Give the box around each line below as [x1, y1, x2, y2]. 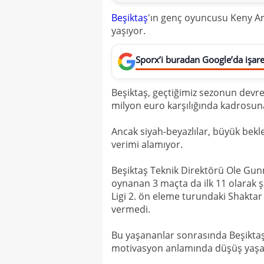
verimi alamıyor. [111, 138, 183, 151]
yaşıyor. [111, 24, 146, 37]
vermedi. [111, 203, 150, 216]
